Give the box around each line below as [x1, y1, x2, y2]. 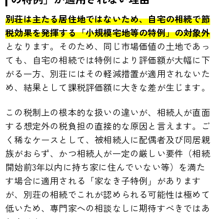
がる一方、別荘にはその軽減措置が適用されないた [5, 67, 210, 80]
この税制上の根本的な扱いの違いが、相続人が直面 [5, 105, 210, 118]
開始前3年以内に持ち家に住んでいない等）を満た [5, 160, 205, 173]
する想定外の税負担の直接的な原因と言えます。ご [5, 119, 210, 132]
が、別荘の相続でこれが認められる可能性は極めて [5, 187, 210, 200]
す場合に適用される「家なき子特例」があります [5, 174, 201, 187]
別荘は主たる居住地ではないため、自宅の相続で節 [5, 12, 210, 25]
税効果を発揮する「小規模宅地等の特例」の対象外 [5, 26, 210, 39]
